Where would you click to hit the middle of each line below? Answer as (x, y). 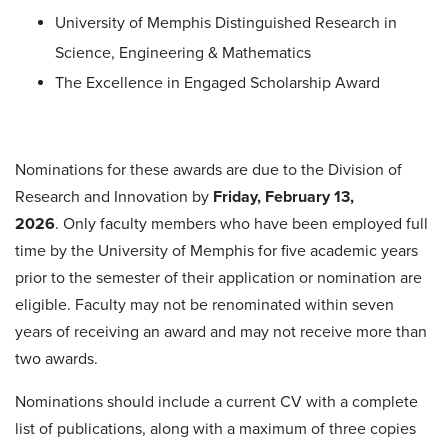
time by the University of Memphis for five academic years (216, 250)
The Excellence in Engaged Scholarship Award (217, 82)
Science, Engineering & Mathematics (183, 52)
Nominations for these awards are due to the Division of (208, 169)
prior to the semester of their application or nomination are (218, 277)
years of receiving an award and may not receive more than (221, 331)
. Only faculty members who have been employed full (241, 223)
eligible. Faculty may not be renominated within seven (204, 304)
